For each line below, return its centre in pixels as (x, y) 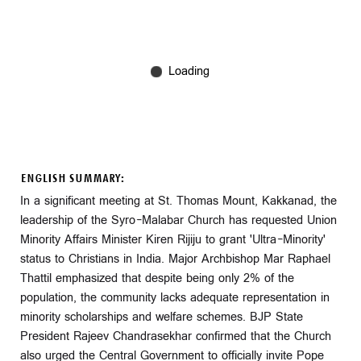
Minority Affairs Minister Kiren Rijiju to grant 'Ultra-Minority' (173, 239)
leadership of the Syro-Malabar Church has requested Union (178, 220)
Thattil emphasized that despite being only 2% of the (157, 278)
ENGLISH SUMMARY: (72, 178)
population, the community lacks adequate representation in (175, 297)
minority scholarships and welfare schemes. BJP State (162, 317)
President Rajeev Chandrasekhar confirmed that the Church (176, 336)
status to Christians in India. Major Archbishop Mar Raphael (175, 259)
